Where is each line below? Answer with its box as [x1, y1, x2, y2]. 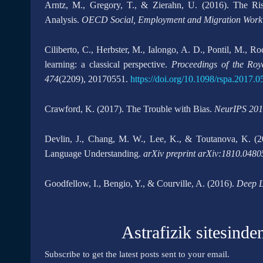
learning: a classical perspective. [45, 59, 172, 69]
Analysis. [45, 15, 82, 25]
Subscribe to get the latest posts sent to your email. [45, 249, 230, 259]
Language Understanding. [45, 149, 143, 159]
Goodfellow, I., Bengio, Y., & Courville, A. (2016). [45, 178, 237, 188]
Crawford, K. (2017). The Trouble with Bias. [45, 104, 214, 114]
